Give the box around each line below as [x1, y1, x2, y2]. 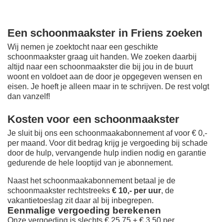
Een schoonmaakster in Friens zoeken [7, 26, 202, 39]
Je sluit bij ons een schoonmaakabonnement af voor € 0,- [7, 129, 207, 138]
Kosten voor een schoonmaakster [7, 112, 179, 125]
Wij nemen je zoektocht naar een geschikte [7, 43, 158, 52]
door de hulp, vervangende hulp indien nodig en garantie [7, 149, 206, 158]
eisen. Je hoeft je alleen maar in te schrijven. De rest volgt [7, 82, 209, 91]
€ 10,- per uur [112, 186, 161, 195]
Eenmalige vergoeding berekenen [7, 205, 161, 216]
